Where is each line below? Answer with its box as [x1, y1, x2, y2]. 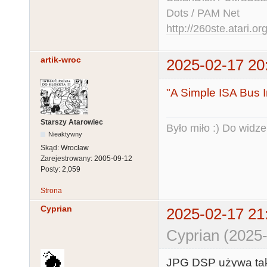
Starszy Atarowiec [41, 117, 103, 126]
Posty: [41, 164, 62, 173]
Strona [41, 186, 62, 195]
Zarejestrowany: [41, 154, 94, 163]
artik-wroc [41, 55, 81, 65]
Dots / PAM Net [166, 7, 240, 20]
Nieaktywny [48, 130, 83, 138]
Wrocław [61, 143, 89, 152]
